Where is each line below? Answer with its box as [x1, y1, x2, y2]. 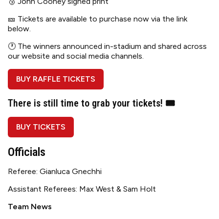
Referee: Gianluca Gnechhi [8, 167, 102, 176]
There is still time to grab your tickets [8, 97, 160, 109]
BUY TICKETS [16, 122, 66, 131]
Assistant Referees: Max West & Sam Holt [8, 184, 156, 194]
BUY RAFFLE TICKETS [16, 74, 95, 84]
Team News [8, 202, 52, 211]
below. [8, 24, 31, 33]
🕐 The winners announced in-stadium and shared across [8, 42, 207, 51]
